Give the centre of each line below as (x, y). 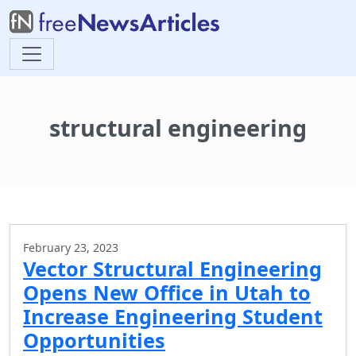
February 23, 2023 (71, 248)
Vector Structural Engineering (172, 269)
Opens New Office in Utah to (167, 292)
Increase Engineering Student (173, 316)
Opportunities (94, 340)
